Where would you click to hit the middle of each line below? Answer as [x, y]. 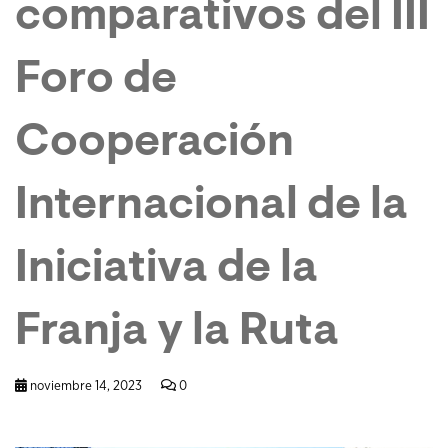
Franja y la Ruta [177, 333]
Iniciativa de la [166, 270]
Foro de [96, 81]
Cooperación [154, 144]
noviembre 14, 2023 [86, 385]
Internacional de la [211, 207]
